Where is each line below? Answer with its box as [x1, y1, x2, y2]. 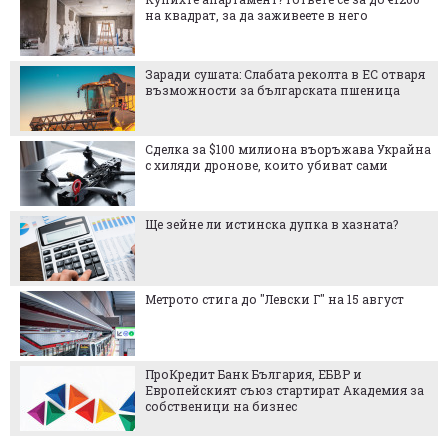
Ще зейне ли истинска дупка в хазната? [145, 215, 398, 232]
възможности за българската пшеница [145, 81, 400, 98]
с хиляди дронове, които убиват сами [145, 156, 388, 173]
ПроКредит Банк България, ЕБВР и [145, 365, 362, 382]
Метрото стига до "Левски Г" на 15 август [145, 290, 404, 307]
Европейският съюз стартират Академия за [145, 381, 424, 398]
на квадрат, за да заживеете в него [145, 6, 368, 23]
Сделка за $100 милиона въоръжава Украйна [145, 140, 431, 157]
